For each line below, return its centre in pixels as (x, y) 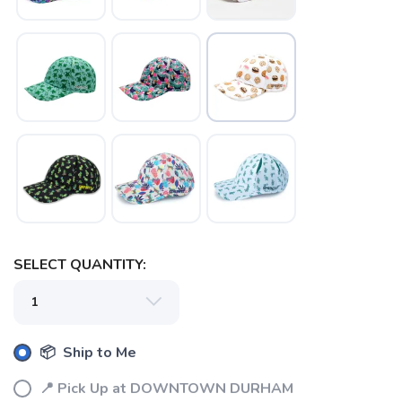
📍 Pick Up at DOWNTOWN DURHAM (165, 389)
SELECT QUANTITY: (80, 265)
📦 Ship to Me (86, 353)
